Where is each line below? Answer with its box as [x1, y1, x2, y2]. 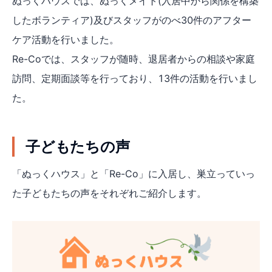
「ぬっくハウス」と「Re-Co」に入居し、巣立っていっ [12, 167, 255, 180]
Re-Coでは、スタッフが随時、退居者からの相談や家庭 [12, 52, 255, 65]
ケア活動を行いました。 [12, 33, 122, 46]
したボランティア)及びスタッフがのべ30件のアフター [12, 13, 251, 26]
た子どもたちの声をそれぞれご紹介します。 [12, 186, 206, 199]
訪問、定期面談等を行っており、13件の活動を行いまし [12, 72, 257, 84]
